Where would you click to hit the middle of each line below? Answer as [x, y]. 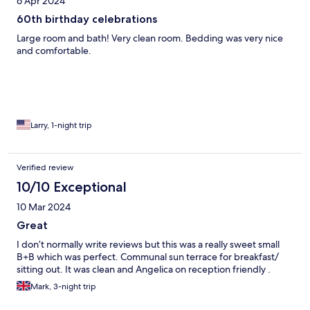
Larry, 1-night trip [61, 126]
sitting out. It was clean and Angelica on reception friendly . [144, 270]
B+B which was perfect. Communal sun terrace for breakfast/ [148, 257]
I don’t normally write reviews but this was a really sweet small [148, 245]
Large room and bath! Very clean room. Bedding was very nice [150, 38]
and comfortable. [54, 51]
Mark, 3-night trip [63, 287]
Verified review [45, 168]
